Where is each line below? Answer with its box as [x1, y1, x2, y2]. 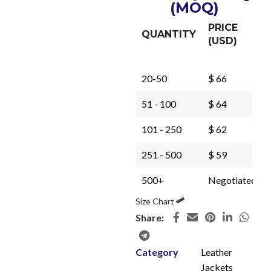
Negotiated [208, 174, 256, 186]
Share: [135, 211, 164, 223]
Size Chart [135, 196, 176, 206]
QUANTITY [142, 28, 196, 40]
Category [135, 246, 178, 258]
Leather [201, 246, 232, 258]
